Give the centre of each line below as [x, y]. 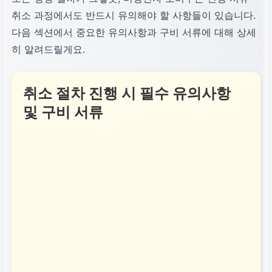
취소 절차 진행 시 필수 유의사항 [127, 93]
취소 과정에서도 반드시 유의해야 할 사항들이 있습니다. [134, 15]
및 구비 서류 [63, 112]
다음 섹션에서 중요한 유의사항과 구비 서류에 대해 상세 [134, 32]
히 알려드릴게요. [48, 49]
